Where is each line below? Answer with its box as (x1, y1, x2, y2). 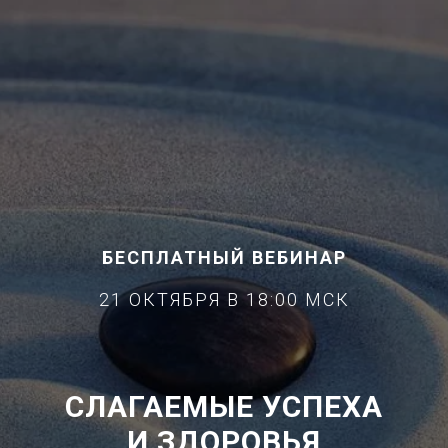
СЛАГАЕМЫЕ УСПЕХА (65, 389, 383, 424)
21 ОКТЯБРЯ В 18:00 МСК (98, 289, 350, 310)
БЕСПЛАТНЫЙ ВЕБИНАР (101, 247, 347, 268)
